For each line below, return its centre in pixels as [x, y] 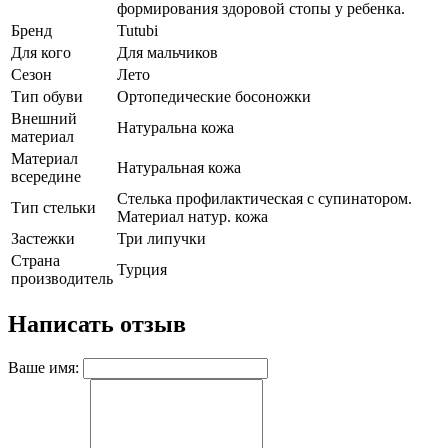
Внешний [44, 118]
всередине [46, 176]
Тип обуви [47, 96]
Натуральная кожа [179, 167]
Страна [35, 260]
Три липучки [161, 238]
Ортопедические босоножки [214, 96]
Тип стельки [53, 207]
